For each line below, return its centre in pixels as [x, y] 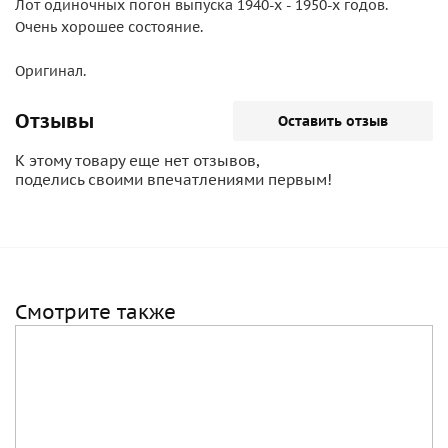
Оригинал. [50, 71]
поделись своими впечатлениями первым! [173, 179]
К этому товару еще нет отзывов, [137, 160]
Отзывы [54, 121]
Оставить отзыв [333, 121]
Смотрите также [95, 312]
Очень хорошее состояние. [109, 27]
